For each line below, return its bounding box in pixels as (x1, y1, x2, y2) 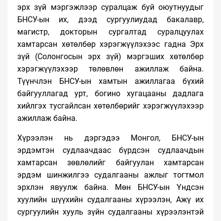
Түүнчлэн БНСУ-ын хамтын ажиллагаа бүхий (17, 76, 204, 86)
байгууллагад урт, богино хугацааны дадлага (17, 89, 204, 98)
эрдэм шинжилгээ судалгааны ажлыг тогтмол (17, 170, 204, 180)
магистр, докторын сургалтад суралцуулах (17, 27, 204, 37)
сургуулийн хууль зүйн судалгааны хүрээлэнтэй (17, 207, 204, 217)
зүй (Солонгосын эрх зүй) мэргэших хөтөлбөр (17, 52, 204, 61)
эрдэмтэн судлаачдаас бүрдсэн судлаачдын (17, 146, 204, 155)
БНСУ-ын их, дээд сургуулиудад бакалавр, (17, 15, 204, 24)
